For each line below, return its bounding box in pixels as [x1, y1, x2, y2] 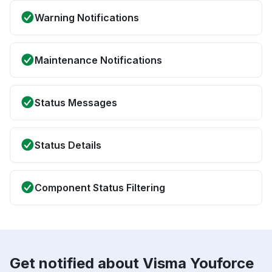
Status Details [35, 139, 101, 152]
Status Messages [35, 97, 117, 109]
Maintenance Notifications [35, 54, 162, 67]
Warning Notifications [35, 12, 139, 24]
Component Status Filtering [35, 182, 165, 194]
